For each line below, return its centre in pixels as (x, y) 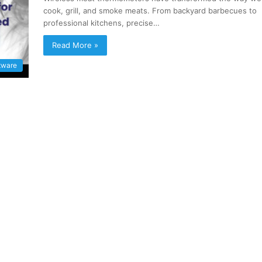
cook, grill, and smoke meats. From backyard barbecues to (150, 11)
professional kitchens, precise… (101, 23)
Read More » (75, 45)
